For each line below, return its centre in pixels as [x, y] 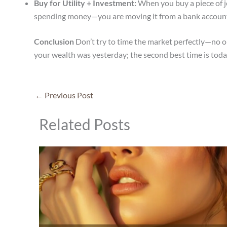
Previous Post [68, 95]
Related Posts [85, 124]
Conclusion [54, 42]
